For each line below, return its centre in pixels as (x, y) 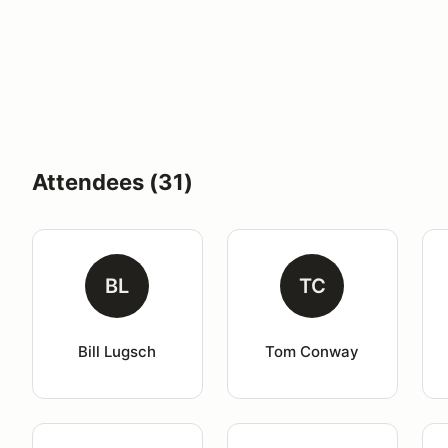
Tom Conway (312, 351)
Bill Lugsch (117, 351)
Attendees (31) (112, 182)
